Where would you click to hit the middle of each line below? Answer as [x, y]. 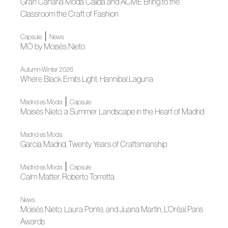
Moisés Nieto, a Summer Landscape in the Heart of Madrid [112, 112]
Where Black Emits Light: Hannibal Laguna [87, 79]
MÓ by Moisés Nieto [53, 47]
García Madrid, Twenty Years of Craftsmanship [94, 144]
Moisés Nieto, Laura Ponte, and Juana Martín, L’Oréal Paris [112, 209]
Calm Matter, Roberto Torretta [67, 177]
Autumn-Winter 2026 [47, 70]
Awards [33, 222]
